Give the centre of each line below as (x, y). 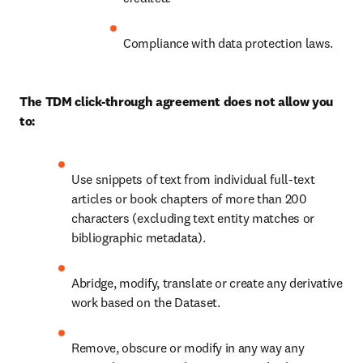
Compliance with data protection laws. (228, 43)
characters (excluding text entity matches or (193, 218)
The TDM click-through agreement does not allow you (176, 101)
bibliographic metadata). (139, 237)
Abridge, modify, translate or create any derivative (207, 283)
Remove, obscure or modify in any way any (188, 348)
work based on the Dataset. (146, 302)
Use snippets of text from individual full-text (193, 179)
